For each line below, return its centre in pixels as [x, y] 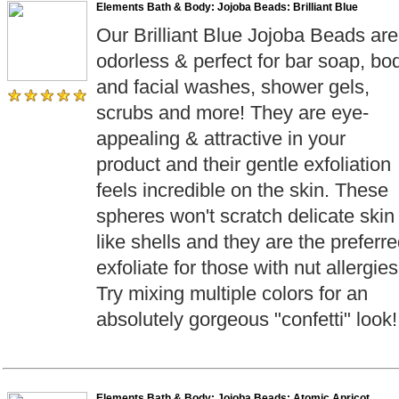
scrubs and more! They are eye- [232, 113]
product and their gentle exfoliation [244, 164]
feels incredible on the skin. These [242, 190]
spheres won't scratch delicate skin [245, 216]
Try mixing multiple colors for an [232, 293]
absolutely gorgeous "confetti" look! [247, 319]
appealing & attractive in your [221, 138]
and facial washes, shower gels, [233, 87]
